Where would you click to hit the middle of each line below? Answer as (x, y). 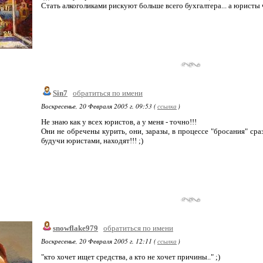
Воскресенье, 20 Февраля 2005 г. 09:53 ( (99, 106)
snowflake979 (75, 228)
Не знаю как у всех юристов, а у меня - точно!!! (119, 122)
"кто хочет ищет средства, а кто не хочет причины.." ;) (131, 257)
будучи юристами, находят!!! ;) (92, 141)
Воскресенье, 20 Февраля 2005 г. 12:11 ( (99, 241)
